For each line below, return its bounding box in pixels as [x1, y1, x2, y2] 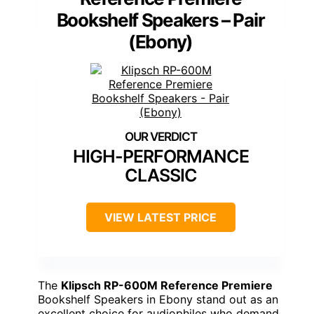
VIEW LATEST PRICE [104, 210, 217, 225]
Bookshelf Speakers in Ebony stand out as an [38, 292, 278, 307]
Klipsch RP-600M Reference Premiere [61, 278, 273, 293]
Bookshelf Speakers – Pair [56, 9, 265, 32]
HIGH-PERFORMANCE [72, 146, 249, 168]
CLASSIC [124, 165, 197, 186]
